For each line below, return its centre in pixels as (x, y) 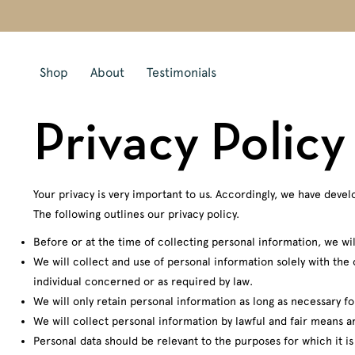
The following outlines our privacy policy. (136, 214)
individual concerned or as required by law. (143, 281)
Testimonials (181, 73)
